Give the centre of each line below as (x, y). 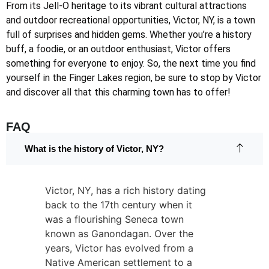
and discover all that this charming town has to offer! (118, 92)
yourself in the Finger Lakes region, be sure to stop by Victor (134, 78)
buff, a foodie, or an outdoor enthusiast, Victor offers (118, 49)
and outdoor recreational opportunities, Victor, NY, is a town (131, 20)
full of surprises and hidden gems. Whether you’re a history (129, 35)
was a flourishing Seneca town (114, 219)
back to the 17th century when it (119, 204)
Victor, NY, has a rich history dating (125, 190)
